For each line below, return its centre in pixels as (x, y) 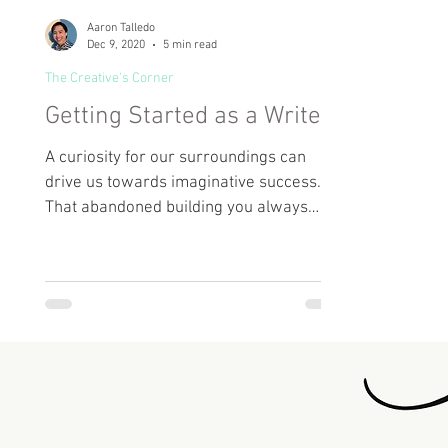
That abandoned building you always (176, 208)
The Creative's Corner (109, 78)
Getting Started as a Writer (188, 117)
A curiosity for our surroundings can (175, 158)
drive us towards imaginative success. (183, 183)
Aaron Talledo (121, 28)
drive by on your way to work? (154, 233)
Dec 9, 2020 (116, 44)
